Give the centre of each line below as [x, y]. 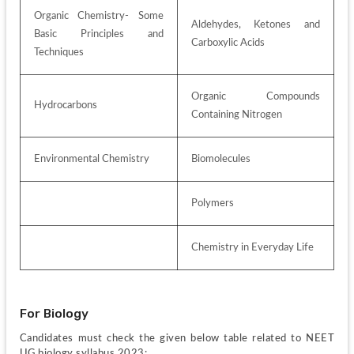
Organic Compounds [256, 97]
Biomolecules [220, 159]
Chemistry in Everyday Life [253, 248]
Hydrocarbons [66, 105]
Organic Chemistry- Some [99, 16]
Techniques [58, 53]
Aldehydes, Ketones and [256, 25]
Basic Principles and [99, 34]
